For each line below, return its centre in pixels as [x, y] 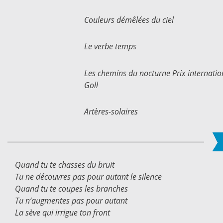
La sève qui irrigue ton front [62, 212]
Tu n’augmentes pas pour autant [71, 200]
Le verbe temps [110, 47]
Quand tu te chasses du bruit [64, 165]
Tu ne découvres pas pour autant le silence [88, 176]
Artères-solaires [111, 112]
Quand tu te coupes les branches [71, 188]
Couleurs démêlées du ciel [129, 20]
